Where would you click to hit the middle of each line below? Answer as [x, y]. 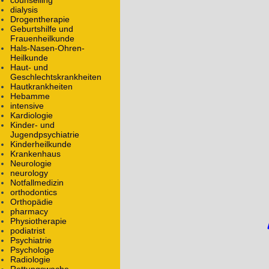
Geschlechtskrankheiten [56, 77]
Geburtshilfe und [42, 29]
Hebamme [30, 96]
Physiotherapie [38, 221]
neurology [29, 173]
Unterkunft [46, 17]
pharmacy [29, 212]
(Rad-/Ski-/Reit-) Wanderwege [88, 50]
